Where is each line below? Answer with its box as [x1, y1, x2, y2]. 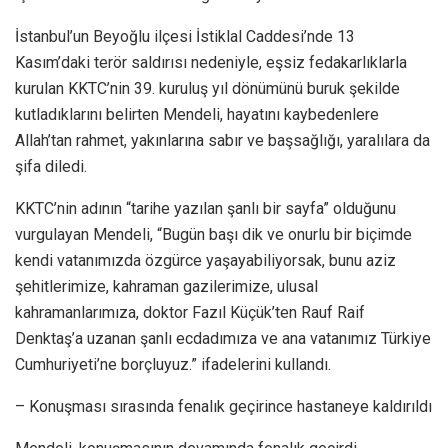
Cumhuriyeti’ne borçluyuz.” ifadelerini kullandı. [15, 354, 331, 374]
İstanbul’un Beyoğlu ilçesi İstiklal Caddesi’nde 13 [15, 26, 355, 46]
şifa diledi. [15, 156, 87, 176]
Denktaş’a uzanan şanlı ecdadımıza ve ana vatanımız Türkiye [15, 328, 431, 348]
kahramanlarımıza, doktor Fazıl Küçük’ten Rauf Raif [15, 302, 365, 322]
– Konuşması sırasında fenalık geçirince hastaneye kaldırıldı [15, 396, 432, 416]
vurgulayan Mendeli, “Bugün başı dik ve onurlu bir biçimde [15, 224, 412, 244]
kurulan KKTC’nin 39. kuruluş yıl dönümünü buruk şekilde [15, 78, 400, 98]
